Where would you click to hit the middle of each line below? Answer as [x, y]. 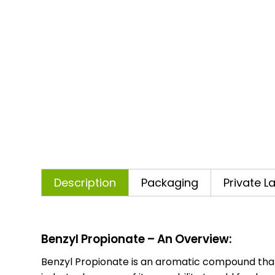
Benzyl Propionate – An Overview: [137, 239]
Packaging [170, 183]
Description [85, 183]
